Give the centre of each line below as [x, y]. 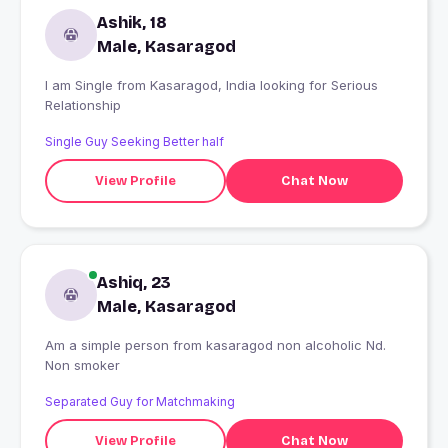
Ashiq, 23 [134, 283]
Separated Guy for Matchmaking [140, 402]
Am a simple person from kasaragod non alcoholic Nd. [215, 345]
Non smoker [82, 365]
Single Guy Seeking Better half [134, 142]
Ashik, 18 [132, 23]
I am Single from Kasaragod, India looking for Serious [81, 85]
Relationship [83, 105]
